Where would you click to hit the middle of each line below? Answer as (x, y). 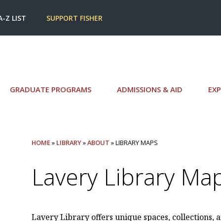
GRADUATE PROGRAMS (51, 90)
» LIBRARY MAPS (134, 142)
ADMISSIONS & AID (150, 90)
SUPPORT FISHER (75, 18)
